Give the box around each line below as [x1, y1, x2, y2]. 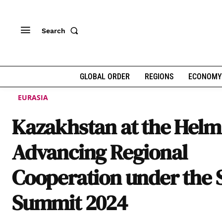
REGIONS [144, 72, 173, 81]
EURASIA [18, 93, 48, 103]
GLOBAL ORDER [79, 72, 130, 81]
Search [42, 26, 65, 35]
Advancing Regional [12, 137, 187, 167]
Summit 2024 [12, 188, 127, 218]
